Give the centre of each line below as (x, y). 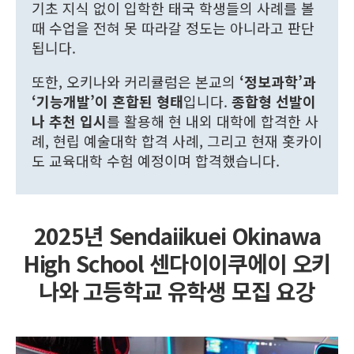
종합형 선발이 (274, 101)
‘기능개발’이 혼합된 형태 (107, 101)
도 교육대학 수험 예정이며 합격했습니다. (156, 160)
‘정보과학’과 (278, 81)
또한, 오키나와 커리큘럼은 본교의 (136, 81)
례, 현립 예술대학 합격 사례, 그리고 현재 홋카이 (177, 140)
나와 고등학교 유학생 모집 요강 (177, 290)
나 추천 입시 (69, 121)
